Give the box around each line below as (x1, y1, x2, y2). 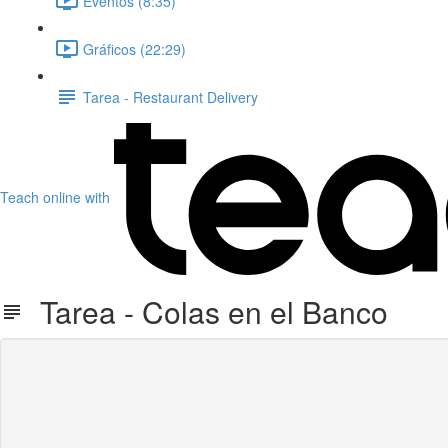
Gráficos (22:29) (83, 38, 186, 59)
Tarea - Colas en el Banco (24, 290, 388, 333)
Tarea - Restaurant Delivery (83, 86, 258, 107)
